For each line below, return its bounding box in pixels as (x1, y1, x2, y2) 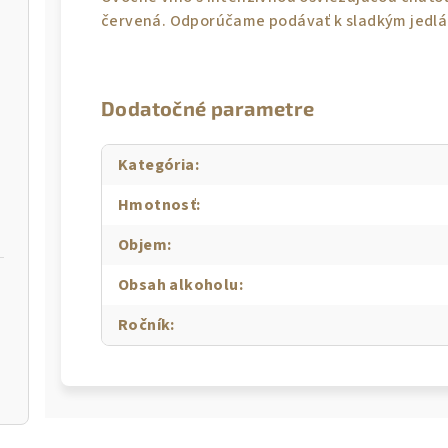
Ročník (118, 314, 171, 336)
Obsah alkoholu (118, 274, 239, 296)
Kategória (118, 154, 195, 176)
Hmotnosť (118, 194, 197, 216)
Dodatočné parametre (101, 96, 315, 120)
